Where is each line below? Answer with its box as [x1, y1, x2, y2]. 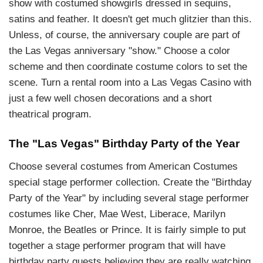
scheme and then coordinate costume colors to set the [9, 60, 247, 72]
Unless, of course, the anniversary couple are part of [9, 29, 240, 41]
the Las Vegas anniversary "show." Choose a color [9, 45, 230, 56]
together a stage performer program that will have [9, 240, 225, 251]
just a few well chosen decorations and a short [9, 92, 212, 104]
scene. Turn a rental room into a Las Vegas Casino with [9, 76, 251, 88]
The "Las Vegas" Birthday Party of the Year [9, 137, 240, 150]
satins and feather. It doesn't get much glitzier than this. [9, 13, 252, 25]
